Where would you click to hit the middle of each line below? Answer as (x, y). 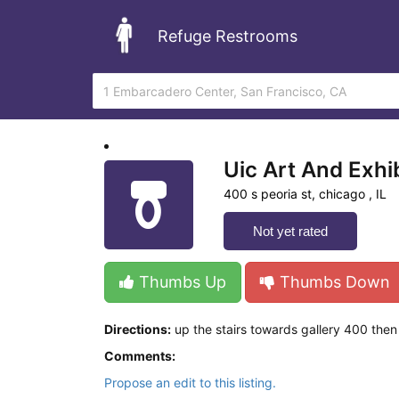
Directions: (138, 329)
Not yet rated (290, 231)
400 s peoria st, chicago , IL (305, 194)
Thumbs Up (180, 282)
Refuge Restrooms (228, 36)
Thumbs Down (333, 282)
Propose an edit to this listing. (190, 383)
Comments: (140, 356)
